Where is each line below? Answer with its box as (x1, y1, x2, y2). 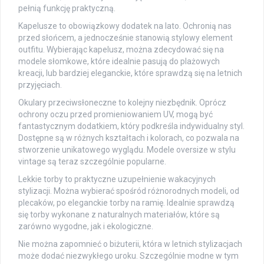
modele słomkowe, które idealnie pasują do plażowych (18, 57, 220, 67)
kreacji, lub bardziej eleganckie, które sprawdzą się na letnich (18, 68, 242, 78)
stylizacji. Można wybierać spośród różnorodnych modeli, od (18, 186, 239, 196)
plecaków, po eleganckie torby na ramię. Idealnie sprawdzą (18, 198, 235, 208)
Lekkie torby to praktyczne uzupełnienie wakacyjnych (18, 174, 216, 184)
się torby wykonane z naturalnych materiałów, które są (18, 210, 220, 220)
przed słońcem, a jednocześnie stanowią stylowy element (18, 33, 233, 43)
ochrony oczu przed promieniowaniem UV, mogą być (18, 110, 213, 120)
